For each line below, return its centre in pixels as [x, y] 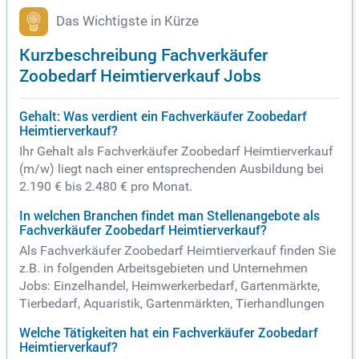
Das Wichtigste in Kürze [127, 22]
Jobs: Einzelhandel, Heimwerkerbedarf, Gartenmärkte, [169, 286]
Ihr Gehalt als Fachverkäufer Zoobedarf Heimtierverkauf [176, 151]
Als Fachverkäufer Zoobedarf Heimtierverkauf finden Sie [177, 251]
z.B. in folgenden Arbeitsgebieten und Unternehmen [163, 268]
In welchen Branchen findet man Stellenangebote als [169, 216]
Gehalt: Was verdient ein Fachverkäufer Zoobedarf [163, 117]
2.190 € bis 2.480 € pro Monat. [106, 187]
